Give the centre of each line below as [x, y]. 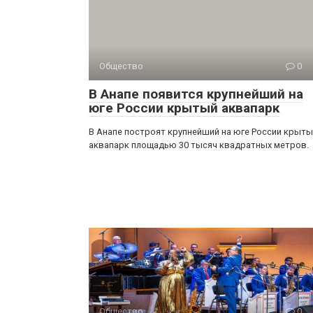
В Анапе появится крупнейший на [196, 94]
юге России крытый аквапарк [184, 108]
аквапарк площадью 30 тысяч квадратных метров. [199, 145]
